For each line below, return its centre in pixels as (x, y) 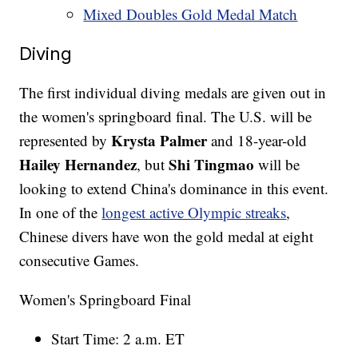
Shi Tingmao (212, 164)
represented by (66, 140)
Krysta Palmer (159, 140)
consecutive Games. (80, 260)
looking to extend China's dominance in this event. (174, 188)
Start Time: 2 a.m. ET (118, 338)
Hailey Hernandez (78, 164)
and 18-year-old (257, 140)
